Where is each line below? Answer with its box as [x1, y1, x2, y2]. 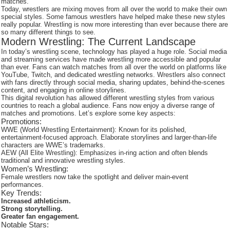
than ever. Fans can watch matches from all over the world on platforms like [1, 63, 227, 71]
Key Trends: [1, 188, 42, 197]
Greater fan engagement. [1, 213, 80, 220]
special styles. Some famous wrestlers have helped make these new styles [1, 13, 226, 21]
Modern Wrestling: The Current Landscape [1, 36, 196, 47]
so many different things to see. [1, 28, 96, 36]
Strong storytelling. [1, 205, 63, 213]
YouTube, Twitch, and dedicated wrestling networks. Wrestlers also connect [1, 71, 226, 79]
